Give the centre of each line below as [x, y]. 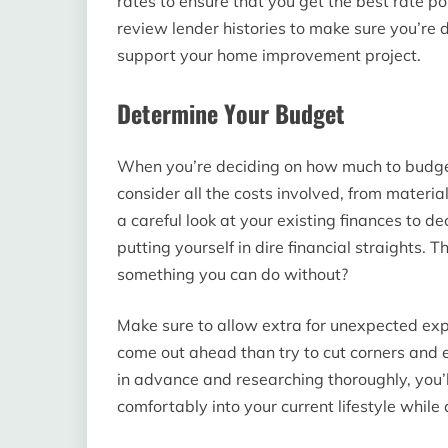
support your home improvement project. [269, 55]
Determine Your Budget [231, 113]
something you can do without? [232, 274]
